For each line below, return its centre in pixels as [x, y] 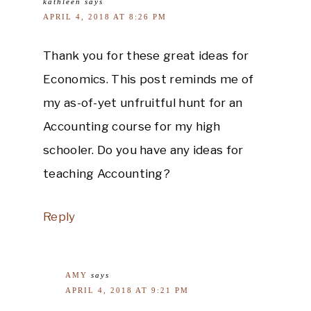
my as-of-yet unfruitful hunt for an [143, 102]
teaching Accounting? [107, 173]
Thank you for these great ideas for [146, 55]
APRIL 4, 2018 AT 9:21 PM [127, 290]
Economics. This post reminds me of [149, 79]
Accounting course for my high [132, 126]
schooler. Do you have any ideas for [143, 150]
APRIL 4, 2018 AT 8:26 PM [105, 16]
